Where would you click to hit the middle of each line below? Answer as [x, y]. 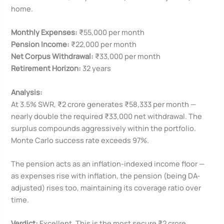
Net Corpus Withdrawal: [52, 56]
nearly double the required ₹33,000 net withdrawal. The [107, 116]
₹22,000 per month [103, 44]
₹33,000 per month [127, 56]
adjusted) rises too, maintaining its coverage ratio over [106, 187]
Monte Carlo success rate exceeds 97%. [80, 140]
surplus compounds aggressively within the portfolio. [104, 128]
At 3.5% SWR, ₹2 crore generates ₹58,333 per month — [104, 104]
